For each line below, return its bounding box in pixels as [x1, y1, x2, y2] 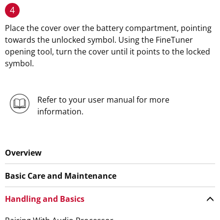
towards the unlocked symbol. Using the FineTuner [5, 34, 193, 45]
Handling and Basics [5, 193, 84, 204]
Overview [5, 147, 42, 158]
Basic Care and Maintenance [5, 170, 116, 181]
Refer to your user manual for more [37, 94, 169, 105]
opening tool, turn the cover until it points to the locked [5, 46, 210, 57]
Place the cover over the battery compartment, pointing [5, 23, 212, 33]
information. [37, 106, 83, 117]
